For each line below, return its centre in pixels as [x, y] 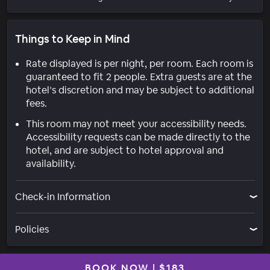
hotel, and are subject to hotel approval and [125, 150]
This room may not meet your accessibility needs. [136, 124]
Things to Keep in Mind [72, 39]
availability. [51, 163]
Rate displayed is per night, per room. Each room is [140, 63]
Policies [32, 229]
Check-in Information [63, 196]
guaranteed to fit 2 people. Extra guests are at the [139, 77]
